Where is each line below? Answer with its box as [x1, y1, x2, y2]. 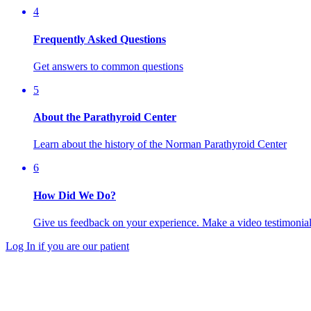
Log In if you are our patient [6, 240, 129, 252]
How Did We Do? [33, 189, 116, 201]
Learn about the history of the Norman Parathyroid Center [33, 138, 287, 151]
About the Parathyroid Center [33, 111, 176, 124]
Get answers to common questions [33, 60, 183, 72]
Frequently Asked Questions [33, 33, 166, 45]
